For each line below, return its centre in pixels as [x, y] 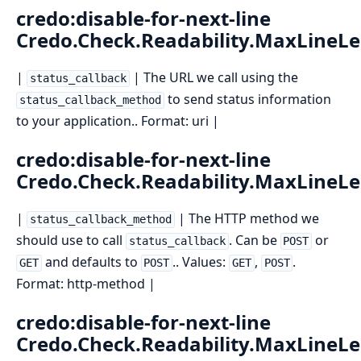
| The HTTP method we [247, 219]
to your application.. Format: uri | [118, 121]
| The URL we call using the [214, 78]
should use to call [71, 241]
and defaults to [91, 262]
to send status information [247, 100]
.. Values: [201, 262]
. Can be [254, 241]
